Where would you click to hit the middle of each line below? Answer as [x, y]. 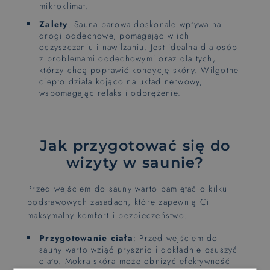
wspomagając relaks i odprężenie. [110, 93]
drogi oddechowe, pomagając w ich [114, 35]
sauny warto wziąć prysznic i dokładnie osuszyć [139, 249]
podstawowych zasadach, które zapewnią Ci [118, 202]
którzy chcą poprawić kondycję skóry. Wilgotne [139, 70]
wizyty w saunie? [135, 162]
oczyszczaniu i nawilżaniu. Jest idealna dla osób [138, 47]
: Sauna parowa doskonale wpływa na [144, 24]
